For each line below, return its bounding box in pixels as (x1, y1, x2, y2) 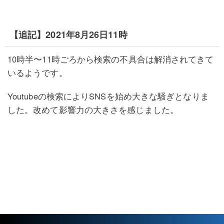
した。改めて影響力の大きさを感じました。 (7, 103, 178, 116)
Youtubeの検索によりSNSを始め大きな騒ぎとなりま (7, 90, 209, 102)
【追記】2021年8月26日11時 (9, 28, 127, 41)
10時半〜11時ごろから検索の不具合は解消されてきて (7, 53, 214, 65)
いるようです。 (7, 66, 67, 79)
